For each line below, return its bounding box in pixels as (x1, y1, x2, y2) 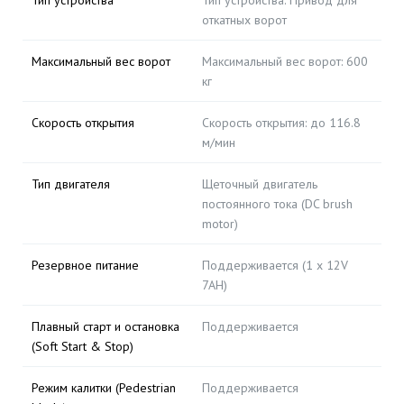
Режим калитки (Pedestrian (32, 380, 176, 396)
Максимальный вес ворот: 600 (202, 53, 368, 69)
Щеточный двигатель (202, 176, 317, 192)
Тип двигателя (32, 176, 110, 192)
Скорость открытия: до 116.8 (202, 115, 361, 131)
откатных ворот (202, 12, 287, 28)
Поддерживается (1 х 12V (202, 257, 348, 273)
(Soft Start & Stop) (32, 338, 133, 354)
